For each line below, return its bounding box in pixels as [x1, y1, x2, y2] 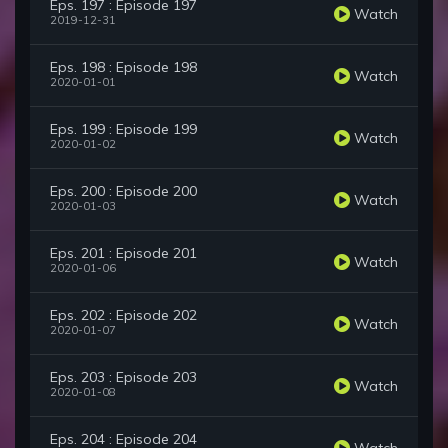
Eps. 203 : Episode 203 [50, 368, 197, 387]
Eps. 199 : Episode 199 [50, 120, 197, 139]
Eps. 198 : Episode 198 [50, 58, 197, 77]
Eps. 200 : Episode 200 [50, 182, 197, 201]
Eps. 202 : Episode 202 [50, 306, 197, 325]
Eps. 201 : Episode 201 [50, 244, 197, 263]
